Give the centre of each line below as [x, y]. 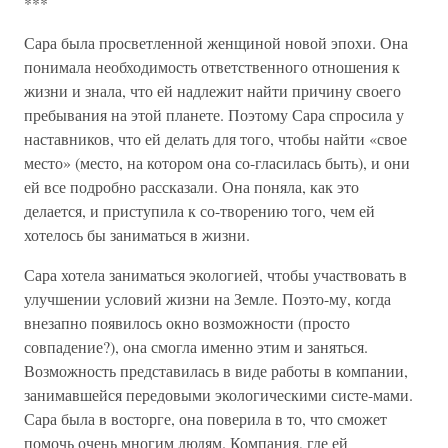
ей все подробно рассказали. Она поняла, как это [191, 186]
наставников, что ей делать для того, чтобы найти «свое [215, 138]
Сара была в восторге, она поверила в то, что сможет [205, 418]
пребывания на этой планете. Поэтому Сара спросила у [214, 114]
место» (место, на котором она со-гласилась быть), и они [217, 162]
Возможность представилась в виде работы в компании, [216, 370]
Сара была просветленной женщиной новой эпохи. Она [216, 42]
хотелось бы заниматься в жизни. [137, 234]
